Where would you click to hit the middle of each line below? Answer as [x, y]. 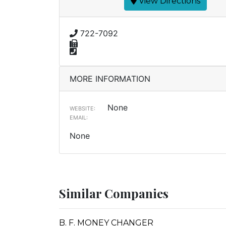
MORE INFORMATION [110, 79]
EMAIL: [79, 118]
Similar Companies [114, 193]
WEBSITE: [82, 108]
